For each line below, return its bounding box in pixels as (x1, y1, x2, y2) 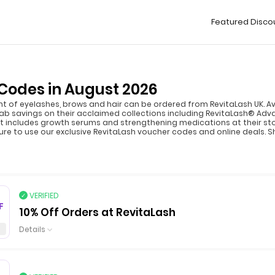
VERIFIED (29, 190, 59, 201)
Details (19, 224, 45, 234)
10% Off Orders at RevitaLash (19, 204, 176, 220)
